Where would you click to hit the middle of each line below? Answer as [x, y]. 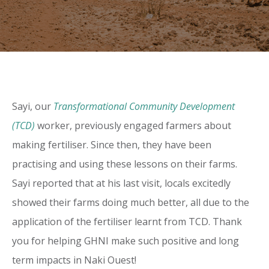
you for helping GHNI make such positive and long [125, 241]
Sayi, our [33, 106]
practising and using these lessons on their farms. [125, 164]
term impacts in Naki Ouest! [74, 260]
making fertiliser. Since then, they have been [112, 145]
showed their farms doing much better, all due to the [131, 202]
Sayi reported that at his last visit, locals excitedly [121, 183]
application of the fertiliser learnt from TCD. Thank [127, 222]
